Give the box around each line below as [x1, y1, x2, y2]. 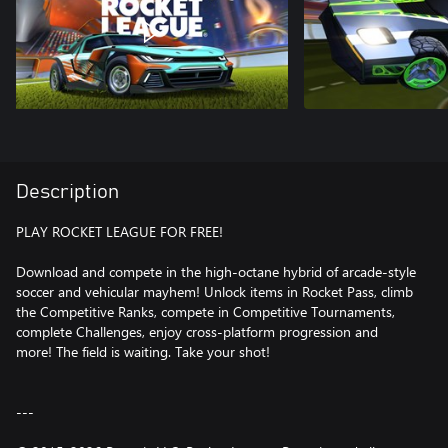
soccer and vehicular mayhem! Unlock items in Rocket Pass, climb [16, 282, 413, 301]
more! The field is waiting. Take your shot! [16, 342, 270, 361]
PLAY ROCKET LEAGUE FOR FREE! [16, 222, 223, 241]
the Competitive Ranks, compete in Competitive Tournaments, [16, 302, 395, 321]
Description [16, 182, 119, 202]
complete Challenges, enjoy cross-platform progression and [16, 322, 378, 341]
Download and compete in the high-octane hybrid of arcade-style [16, 262, 416, 281]
